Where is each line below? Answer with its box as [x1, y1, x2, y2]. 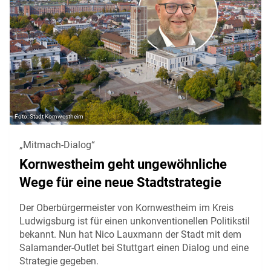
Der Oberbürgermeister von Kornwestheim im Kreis [19, 201, 233, 214]
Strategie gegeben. [19, 255, 99, 267]
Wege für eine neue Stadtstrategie [19, 174, 221, 190]
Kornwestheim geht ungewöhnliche [19, 156, 227, 172]
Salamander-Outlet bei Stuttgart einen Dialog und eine [19, 241, 249, 253]
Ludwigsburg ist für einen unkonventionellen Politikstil [19, 215, 250, 227]
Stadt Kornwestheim [30, 113, 83, 120]
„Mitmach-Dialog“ [19, 139, 95, 151]
